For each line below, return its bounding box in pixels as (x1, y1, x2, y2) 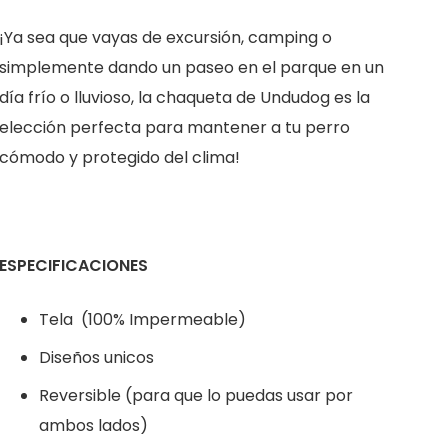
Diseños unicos (38, 345, 154, 369)
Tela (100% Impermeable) (38, 307, 246, 331)
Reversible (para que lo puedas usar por (38, 383, 353, 407)
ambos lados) (38, 413, 148, 437)
